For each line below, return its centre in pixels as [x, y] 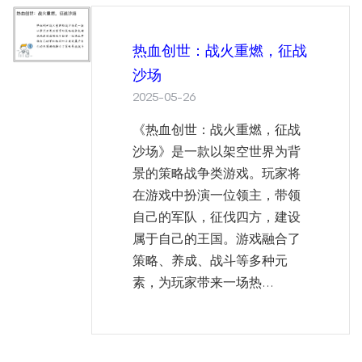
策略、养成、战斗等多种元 [210, 261]
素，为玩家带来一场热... [203, 283]
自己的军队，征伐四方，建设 [217, 217]
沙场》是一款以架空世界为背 [217, 152]
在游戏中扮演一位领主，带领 [217, 196]
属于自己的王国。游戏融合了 [217, 239]
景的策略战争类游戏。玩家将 [217, 174]
